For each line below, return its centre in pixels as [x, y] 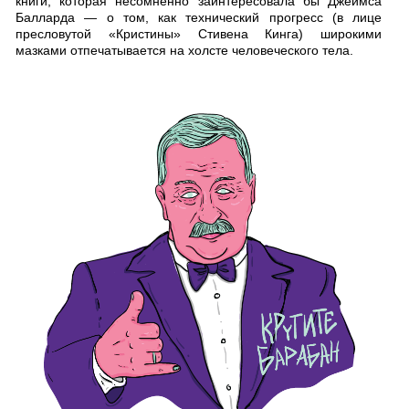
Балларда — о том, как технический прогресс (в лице [199, 18]
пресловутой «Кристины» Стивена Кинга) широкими [199, 34]
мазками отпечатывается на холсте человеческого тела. [184, 51]
